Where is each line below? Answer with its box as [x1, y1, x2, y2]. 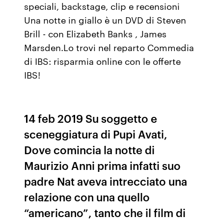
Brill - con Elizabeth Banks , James [24, 27, 167, 40]
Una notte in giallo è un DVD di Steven [24, 13, 187, 26]
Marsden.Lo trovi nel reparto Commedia [24, 41, 194, 54]
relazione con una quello [24, 189, 150, 204]
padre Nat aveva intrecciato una [24, 173, 188, 189]
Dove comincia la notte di [24, 142, 155, 157]
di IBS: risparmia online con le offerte [24, 55, 181, 67]
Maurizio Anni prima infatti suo [24, 158, 181, 173]
